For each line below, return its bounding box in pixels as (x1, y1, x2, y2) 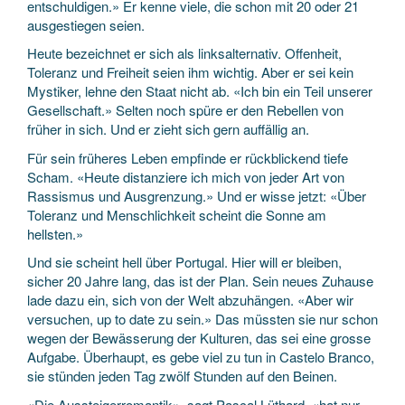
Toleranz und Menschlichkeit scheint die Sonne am (27, 204, 326, 224)
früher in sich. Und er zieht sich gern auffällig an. (27, 119, 309, 138)
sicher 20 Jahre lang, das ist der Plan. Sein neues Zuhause (27, 271, 373, 290)
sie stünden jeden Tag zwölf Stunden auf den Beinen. (27, 366, 337, 385)
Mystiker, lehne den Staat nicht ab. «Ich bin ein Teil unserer (27, 81, 372, 100)
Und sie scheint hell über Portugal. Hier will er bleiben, (27, 252, 342, 271)
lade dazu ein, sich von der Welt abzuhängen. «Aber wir (27, 290, 353, 309)
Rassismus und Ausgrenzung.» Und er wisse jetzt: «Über (27, 185, 366, 205)
